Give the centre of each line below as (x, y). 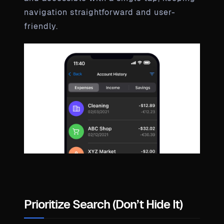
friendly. (41, 26)
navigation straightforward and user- (100, 12)
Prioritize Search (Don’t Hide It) (103, 204)
